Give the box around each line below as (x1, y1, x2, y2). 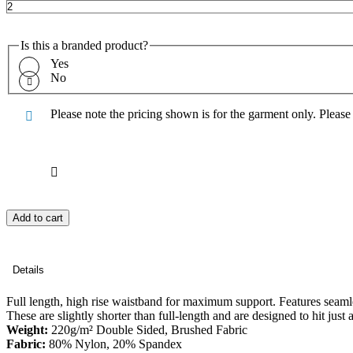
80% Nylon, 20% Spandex (46, 337, 182, 351)
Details (13, 264, 44, 277)
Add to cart (13, 212, 63, 225)
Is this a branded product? (20, 38, 148, 52)
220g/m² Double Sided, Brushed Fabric (51, 323, 247, 337)
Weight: (6, 323, 51, 337)
